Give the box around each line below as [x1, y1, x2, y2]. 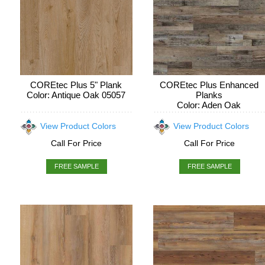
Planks [195, 90, 222, 100]
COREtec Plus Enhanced [159, 80, 258, 90]
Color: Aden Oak [177, 100, 241, 110]
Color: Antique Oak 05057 [26, 90, 125, 100]
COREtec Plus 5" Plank [30, 80, 122, 90]
